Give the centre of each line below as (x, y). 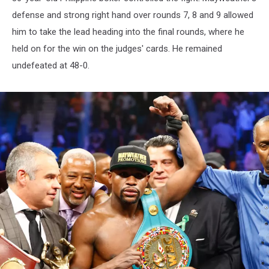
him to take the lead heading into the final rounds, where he (128, 32)
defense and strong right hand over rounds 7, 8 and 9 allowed (133, 15)
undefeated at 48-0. (51, 65)
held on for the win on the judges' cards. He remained (117, 48)
